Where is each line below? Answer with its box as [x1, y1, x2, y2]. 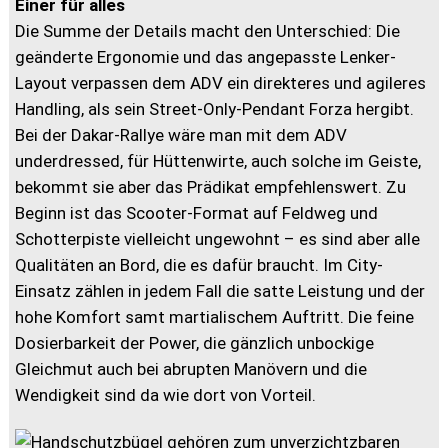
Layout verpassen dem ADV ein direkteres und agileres [15, 73, 427, 94]
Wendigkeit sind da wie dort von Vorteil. [15, 385, 317, 406]
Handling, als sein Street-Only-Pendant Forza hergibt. [15, 99, 415, 120]
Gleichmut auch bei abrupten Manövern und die [15, 359, 368, 380]
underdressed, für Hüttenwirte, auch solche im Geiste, [15, 151, 422, 172]
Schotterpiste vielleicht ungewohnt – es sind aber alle [15, 229, 421, 250]
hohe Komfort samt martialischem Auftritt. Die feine [15, 307, 415, 328]
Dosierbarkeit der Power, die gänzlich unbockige [15, 333, 375, 354]
